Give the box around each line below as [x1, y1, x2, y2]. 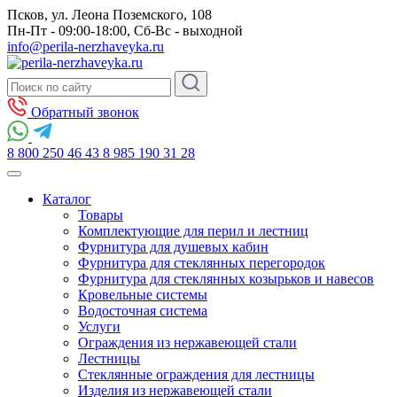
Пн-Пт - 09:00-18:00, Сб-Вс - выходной [7, 23, 243, 38]
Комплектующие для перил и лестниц [78, 223, 308, 238]
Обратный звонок [27, 105, 139, 120]
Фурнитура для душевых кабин [78, 239, 269, 254]
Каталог [43, 191, 91, 206]
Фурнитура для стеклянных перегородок [78, 255, 325, 270]
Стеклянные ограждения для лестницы [78, 367, 315, 382]
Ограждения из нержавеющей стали [78, 335, 297, 350]
